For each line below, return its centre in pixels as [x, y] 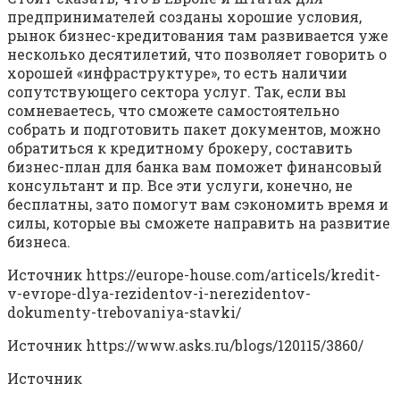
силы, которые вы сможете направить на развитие [199, 222]
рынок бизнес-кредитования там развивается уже [198, 35]
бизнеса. [39, 241]
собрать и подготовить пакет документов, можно [194, 129]
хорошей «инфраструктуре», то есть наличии [177, 72]
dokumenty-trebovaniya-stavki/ [124, 312]
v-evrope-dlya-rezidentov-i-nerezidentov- [159, 293]
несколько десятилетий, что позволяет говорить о [197, 54]
